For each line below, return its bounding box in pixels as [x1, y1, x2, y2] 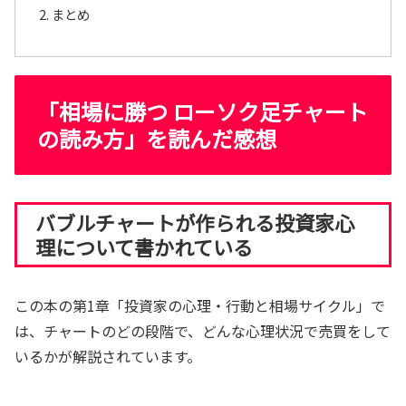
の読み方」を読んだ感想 [37, 122, 276, 155]
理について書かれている [35, 232, 253, 262]
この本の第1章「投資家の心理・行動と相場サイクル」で [14, 295, 385, 317]
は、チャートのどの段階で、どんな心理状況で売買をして [14, 320, 391, 343]
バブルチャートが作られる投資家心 [35, 208, 354, 237]
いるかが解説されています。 [14, 345, 201, 368]
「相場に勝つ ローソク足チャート [37, 95, 368, 128]
